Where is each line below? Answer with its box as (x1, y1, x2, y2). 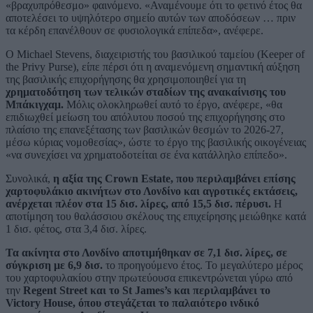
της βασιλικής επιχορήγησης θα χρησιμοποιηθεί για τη (6, 73, 246, 85)
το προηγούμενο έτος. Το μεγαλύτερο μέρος (103, 259, 303, 271)
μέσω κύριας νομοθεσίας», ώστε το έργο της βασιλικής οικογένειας (6, 136, 306, 148)
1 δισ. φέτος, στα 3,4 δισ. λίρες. (6, 222, 147, 235)
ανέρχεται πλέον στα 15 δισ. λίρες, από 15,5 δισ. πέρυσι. (6, 197, 271, 210)
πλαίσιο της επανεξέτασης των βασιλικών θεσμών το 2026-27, (6, 123, 284, 136)
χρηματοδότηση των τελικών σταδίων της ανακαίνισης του (6, 85, 286, 98)
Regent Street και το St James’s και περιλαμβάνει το (20, 284, 270, 296)
